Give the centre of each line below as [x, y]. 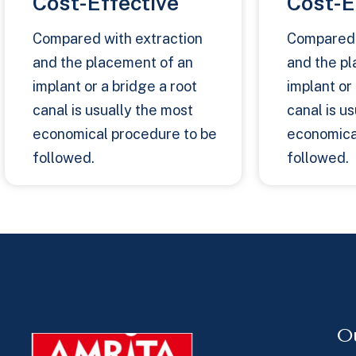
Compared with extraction [118, 39]
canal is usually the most [113, 110]
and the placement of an [113, 63]
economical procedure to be [125, 134]
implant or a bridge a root [115, 87]
